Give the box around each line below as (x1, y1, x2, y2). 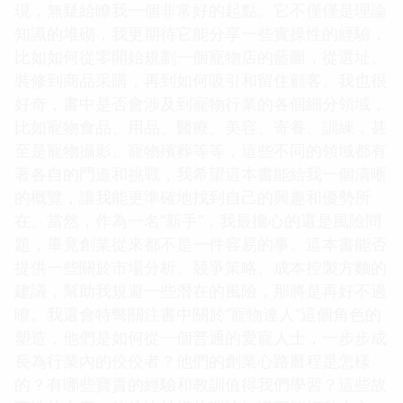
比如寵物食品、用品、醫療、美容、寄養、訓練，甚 (14, 115, 387, 138)
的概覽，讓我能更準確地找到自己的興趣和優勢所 (14, 185, 371, 208)
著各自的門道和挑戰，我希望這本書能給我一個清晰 (14, 162, 387, 184)
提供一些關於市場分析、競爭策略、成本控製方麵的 (14, 255, 387, 278)
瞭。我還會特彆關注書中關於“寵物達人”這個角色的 (14, 302, 381, 325)
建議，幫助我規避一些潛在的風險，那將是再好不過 (14, 279, 387, 301)
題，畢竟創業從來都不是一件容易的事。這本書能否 (14, 232, 387, 255)
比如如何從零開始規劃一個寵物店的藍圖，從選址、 (14, 45, 387, 67)
